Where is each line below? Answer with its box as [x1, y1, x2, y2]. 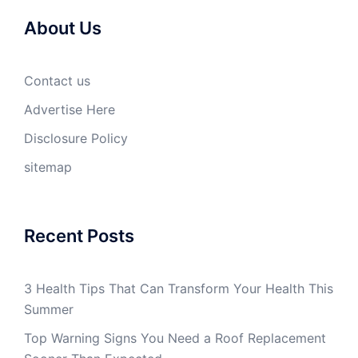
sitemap [24, 158, 72, 175]
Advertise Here [24, 101, 115, 117]
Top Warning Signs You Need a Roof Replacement [24, 329, 326, 346]
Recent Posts [24, 225, 134, 246]
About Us [24, 17, 101, 38]
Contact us [24, 72, 90, 89]
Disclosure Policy [24, 129, 128, 146]
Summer [24, 300, 74, 317]
